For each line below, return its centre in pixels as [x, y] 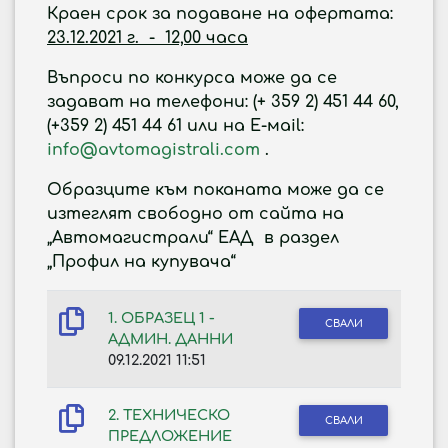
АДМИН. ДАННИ [170, 339]
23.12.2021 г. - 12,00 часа [147, 38]
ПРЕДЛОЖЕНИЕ [170, 436]
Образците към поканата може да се [215, 190]
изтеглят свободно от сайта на [195, 214]
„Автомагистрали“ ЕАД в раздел [193, 238]
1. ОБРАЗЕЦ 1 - [161, 318]
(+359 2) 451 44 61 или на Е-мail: [175, 126]
